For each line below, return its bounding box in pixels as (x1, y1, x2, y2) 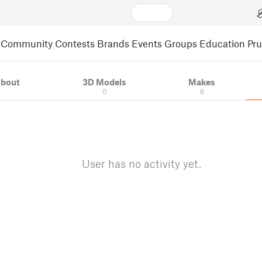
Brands (97, 37, 129, 49)
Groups (164, 37, 197, 49)
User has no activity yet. (82, 157, 201, 170)
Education (199, 37, 245, 49)
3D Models (82, 77, 126, 87)
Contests (55, 37, 95, 49)
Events (132, 37, 162, 49)
